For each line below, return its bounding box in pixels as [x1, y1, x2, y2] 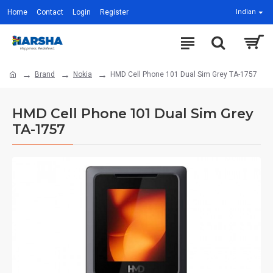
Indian [236, 8, 256, 16]
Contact [37, 8, 63, 16]
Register [100, 8, 129, 16]
